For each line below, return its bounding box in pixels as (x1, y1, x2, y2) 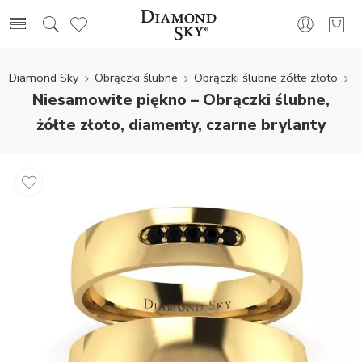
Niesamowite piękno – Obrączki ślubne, (32, 89, 330, 111)
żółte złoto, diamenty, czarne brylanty (36, 114, 326, 136)
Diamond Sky (8, 69, 78, 86)
